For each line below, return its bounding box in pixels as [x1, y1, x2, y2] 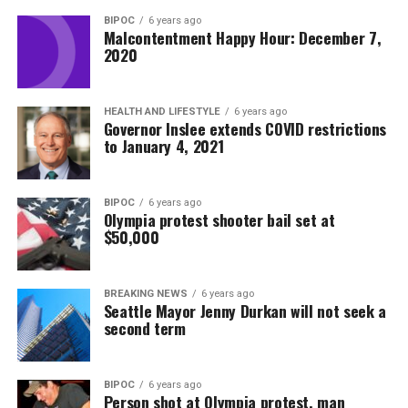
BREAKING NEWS [103, 288, 188, 300]
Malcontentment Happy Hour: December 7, [103, 25, 382, 49]
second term [103, 316, 186, 340]
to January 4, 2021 [103, 134, 224, 158]
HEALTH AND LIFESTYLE [103, 106, 220, 117]
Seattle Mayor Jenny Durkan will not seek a [103, 299, 386, 322]
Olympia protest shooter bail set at [103, 208, 335, 231]
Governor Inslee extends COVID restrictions [103, 117, 386, 140]
